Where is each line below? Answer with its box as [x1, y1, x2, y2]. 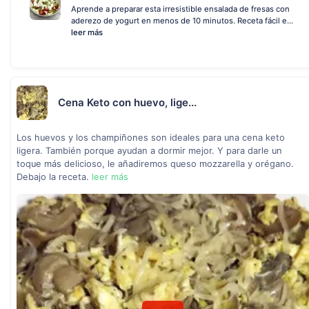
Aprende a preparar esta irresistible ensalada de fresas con [71, 4, 290, 14]
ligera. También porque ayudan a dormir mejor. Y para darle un [17, 146, 282, 156]
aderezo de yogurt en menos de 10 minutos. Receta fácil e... [71, 16, 293, 26]
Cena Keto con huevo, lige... [58, 96, 197, 109]
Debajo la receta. [17, 172, 92, 182]
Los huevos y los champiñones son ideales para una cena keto [17, 132, 285, 143]
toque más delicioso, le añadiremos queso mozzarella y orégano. [17, 159, 294, 169]
